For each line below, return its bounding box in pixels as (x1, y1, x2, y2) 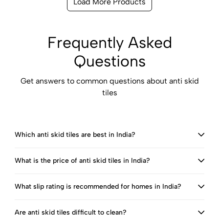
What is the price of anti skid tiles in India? (15, 156, 150, 165)
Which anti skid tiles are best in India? (15, 131, 135, 139)
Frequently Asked (47, 33, 172, 52)
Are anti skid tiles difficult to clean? (15, 208, 127, 217)
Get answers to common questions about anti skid (20, 76, 199, 86)
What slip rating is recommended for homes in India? (15, 182, 181, 191)
